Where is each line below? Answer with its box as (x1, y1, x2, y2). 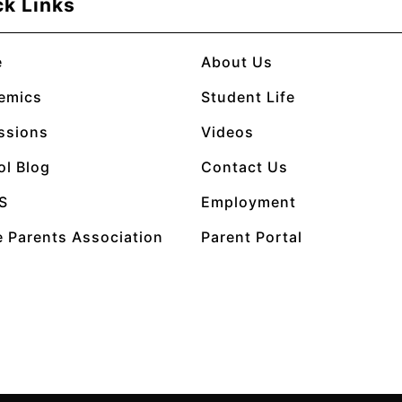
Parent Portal (201, 228, 302, 247)
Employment (201, 193, 296, 212)
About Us (201, 53, 273, 72)
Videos (201, 123, 254, 142)
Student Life (201, 88, 295, 107)
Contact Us (201, 158, 288, 177)
